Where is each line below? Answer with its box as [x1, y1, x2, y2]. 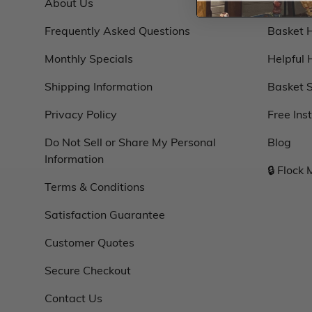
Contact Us [45, 290, 102, 305]
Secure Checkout [45, 262, 131, 277]
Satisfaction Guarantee [45, 206, 165, 221]
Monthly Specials [45, 50, 133, 65]
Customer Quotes [45, 234, 134, 249]
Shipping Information [45, 78, 153, 93]
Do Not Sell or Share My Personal [45, 134, 216, 149]
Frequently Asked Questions [45, 22, 190, 38]
